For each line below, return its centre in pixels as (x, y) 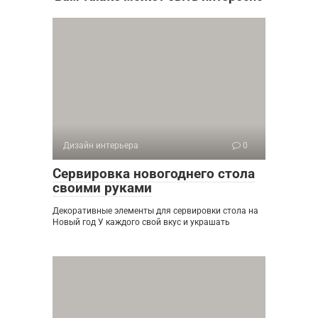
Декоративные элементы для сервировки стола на (155, 210)
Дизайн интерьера (101, 145)
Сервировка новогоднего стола (154, 173)
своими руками (102, 187)
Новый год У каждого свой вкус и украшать (141, 222)
